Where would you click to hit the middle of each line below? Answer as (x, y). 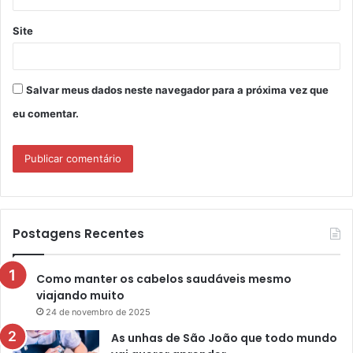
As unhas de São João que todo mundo (224, 338)
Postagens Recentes (78, 234)
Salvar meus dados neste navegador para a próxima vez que (177, 90)
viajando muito (80, 296)
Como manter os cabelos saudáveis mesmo (164, 279)
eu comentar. (46, 114)
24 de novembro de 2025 (98, 312)
